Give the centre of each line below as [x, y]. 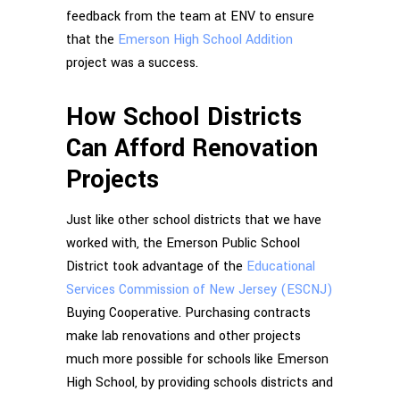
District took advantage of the [156, 266]
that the [92, 39]
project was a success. [132, 62]
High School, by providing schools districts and [200, 382]
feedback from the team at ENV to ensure [190, 16]
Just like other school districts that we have [194, 220]
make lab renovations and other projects [183, 336]
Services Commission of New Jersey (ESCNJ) [200, 289]
